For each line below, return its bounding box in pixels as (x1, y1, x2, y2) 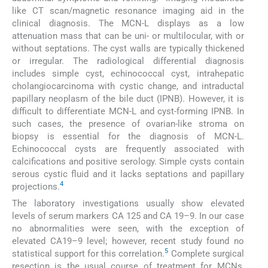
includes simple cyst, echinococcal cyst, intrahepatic (12, 68, 244, 79)
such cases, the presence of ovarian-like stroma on (12, 118, 244, 129)
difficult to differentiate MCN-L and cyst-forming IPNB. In (12, 105, 244, 117)
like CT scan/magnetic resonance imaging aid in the (12, 5, 244, 16)
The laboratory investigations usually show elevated (12, 197, 244, 209)
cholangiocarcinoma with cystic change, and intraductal (12, 80, 244, 92)
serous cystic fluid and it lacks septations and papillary (12, 168, 244, 179)
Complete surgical (168, 248, 244, 259)
